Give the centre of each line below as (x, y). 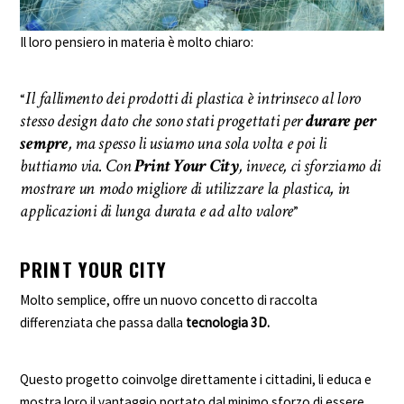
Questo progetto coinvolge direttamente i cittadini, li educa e (196, 380)
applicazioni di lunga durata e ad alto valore (157, 211)
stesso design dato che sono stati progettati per (163, 120)
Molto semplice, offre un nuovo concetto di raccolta (169, 300)
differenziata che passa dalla (103, 323)
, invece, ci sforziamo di (309, 165)
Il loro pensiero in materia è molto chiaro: (137, 41)
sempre (44, 143)
